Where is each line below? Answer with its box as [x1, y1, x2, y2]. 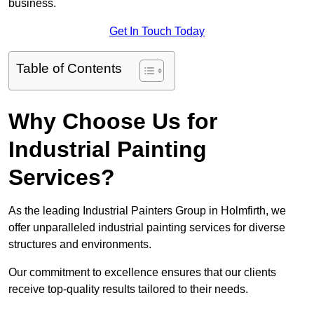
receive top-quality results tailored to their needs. [8, 283, 248, 296]
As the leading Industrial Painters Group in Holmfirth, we [8, 205, 286, 217]
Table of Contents [16, 61, 122, 76]
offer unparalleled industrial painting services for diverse [8, 221, 285, 234]
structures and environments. [8, 238, 151, 251]
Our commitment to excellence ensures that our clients [8, 266, 276, 279]
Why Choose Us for [8, 109, 217, 135]
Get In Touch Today [109, 25, 205, 38]
